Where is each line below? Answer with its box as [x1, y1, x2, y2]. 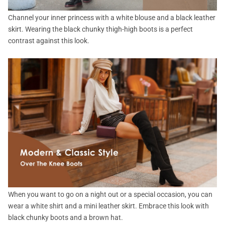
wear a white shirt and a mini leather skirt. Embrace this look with [8, 201, 209, 210]
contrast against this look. [8, 37, 89, 45]
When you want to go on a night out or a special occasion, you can [8, 190, 212, 198]
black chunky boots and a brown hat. [8, 213, 123, 221]
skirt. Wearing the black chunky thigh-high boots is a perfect [8, 25, 193, 34]
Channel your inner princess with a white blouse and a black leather [8, 14, 215, 22]
